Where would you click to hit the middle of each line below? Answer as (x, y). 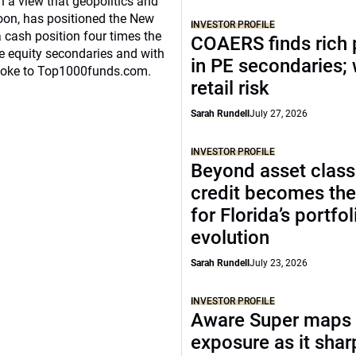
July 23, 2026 (279, 263)
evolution (230, 238)
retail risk (230, 88)
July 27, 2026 (279, 114)
